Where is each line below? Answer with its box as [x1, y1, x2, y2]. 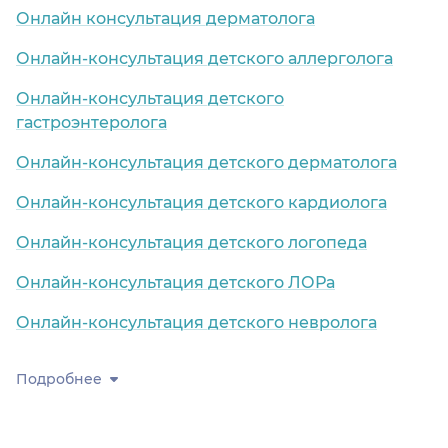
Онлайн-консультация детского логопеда [16, 233, 367, 253]
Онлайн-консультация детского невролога [16, 313, 377, 333]
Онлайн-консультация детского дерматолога [16, 153, 397, 173]
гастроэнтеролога [16, 113, 167, 133]
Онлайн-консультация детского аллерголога [16, 49, 393, 69]
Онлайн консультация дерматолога [16, 9, 315, 29]
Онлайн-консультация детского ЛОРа [16, 273, 335, 293]
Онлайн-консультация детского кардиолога [16, 193, 387, 213]
